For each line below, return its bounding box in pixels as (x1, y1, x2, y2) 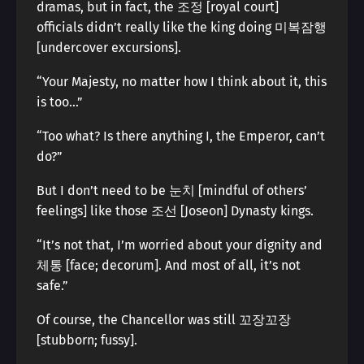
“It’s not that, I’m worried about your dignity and (37, 237, 323, 253)
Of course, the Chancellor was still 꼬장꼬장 (37, 312, 291, 327)
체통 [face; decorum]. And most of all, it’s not (37, 258, 301, 273)
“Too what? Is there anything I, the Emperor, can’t (37, 128, 325, 144)
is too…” (37, 94, 83, 110)
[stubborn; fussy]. (37, 332, 137, 348)
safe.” (37, 278, 68, 293)
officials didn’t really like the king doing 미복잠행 (37, 19, 327, 35)
